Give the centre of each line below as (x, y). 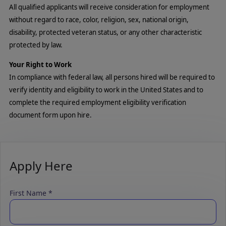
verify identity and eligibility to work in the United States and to (106, 90)
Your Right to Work (40, 64)
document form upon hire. (50, 115)
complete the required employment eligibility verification (98, 102)
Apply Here (41, 165)
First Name (28, 193)
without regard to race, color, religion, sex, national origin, (99, 20)
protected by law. (36, 45)
